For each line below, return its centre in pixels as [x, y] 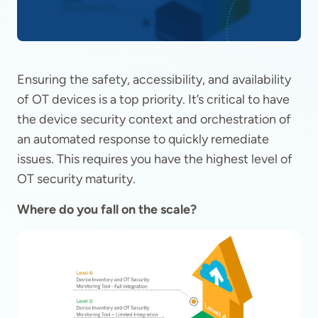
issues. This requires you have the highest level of [155, 159]
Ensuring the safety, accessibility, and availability [154, 79]
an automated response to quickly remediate [143, 139]
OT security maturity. [76, 179]
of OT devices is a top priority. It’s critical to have [153, 99]
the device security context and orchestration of [154, 119]
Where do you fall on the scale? [107, 209]
